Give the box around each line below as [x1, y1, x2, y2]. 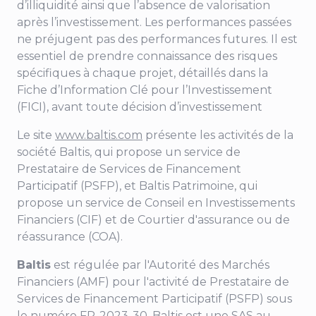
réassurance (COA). [17, 230, 123, 244]
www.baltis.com [55, 128, 142, 142]
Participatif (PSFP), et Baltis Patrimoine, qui [17, 179, 257, 193]
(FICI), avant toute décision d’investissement [17, 100, 262, 114]
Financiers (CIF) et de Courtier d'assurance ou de [17, 213, 290, 227]
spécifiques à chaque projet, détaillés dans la [17, 66, 268, 80]
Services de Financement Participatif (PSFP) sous [17, 292, 292, 306]
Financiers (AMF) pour [17, 275, 143, 289]
